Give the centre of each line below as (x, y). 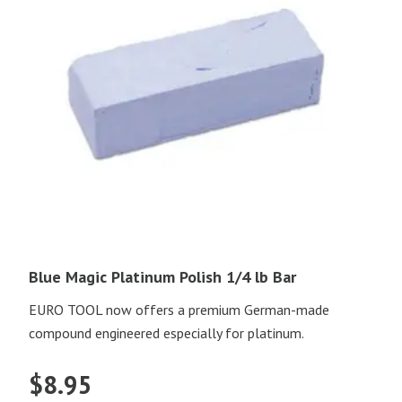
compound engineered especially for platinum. (166, 333)
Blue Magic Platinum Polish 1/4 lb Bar (162, 277)
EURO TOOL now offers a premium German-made (179, 310)
